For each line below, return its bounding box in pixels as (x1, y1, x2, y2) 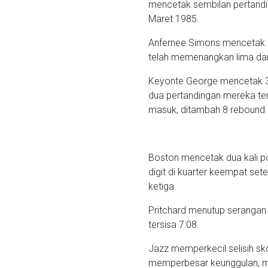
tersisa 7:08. (148, 218, 200, 230)
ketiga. (148, 180, 177, 192)
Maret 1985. (148, 13, 200, 25)
